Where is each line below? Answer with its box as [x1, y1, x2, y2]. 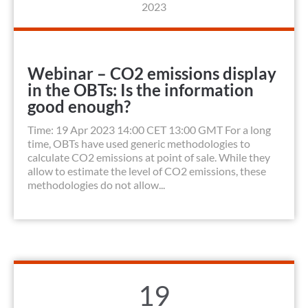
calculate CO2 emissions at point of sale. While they [27, 151, 270, 164]
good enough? [27, 96, 131, 117]
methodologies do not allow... [27, 178, 165, 192]
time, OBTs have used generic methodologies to [27, 137, 250, 151]
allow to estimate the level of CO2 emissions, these [27, 164, 266, 178]
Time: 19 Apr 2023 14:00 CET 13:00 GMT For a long [27, 123, 271, 137]
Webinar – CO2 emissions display [27, 63, 276, 84]
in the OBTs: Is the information [27, 80, 254, 100]
